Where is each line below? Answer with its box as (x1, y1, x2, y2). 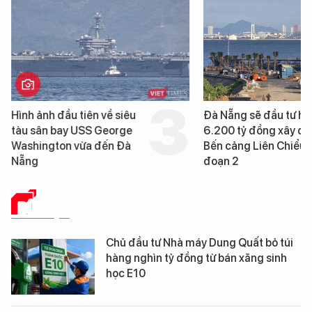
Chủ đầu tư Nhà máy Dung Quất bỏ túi (106, 235, 293, 249)
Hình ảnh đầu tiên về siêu (10, 108, 136, 122)
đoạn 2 (203, 154, 239, 168)
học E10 (106, 266, 146, 280)
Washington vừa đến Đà (10, 139, 131, 153)
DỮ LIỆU (18, 197, 70, 218)
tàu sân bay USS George (10, 123, 132, 137)
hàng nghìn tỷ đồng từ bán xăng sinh (106, 251, 287, 265)
